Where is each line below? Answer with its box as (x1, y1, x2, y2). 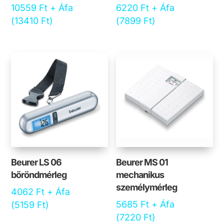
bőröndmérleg (11, 169, 67, 180)
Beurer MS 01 (116, 157, 168, 168)
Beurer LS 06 (11, 157, 62, 168)
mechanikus (116, 169, 164, 180)
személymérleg (116, 182, 177, 193)
